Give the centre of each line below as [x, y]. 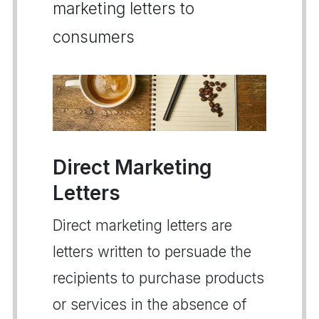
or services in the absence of [150, 304]
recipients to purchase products [158, 278]
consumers [94, 37]
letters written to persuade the [152, 251]
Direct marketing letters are [142, 225]
